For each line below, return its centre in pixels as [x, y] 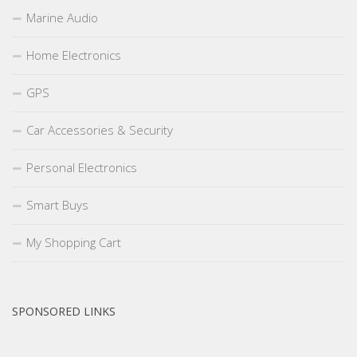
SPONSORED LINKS [64, 311]
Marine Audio [62, 17]
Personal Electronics [82, 167]
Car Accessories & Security [100, 129]
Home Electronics [74, 55]
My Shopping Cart [74, 242]
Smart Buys [57, 204]
